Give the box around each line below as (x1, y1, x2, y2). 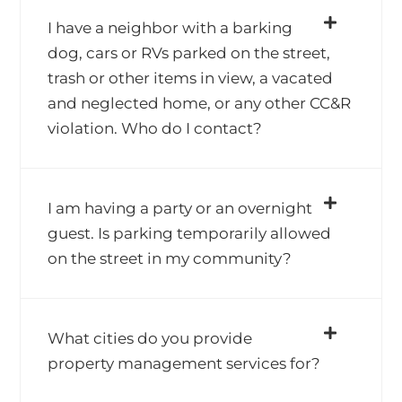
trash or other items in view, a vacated (48, 69, 334, 87)
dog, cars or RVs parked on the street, (48, 44, 331, 62)
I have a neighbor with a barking (48, 19, 293, 37)
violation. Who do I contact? (48, 119, 263, 137)
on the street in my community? (48, 249, 293, 267)
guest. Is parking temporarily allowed (48, 224, 332, 242)
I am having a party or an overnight (48, 199, 313, 217)
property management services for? (48, 354, 321, 372)
